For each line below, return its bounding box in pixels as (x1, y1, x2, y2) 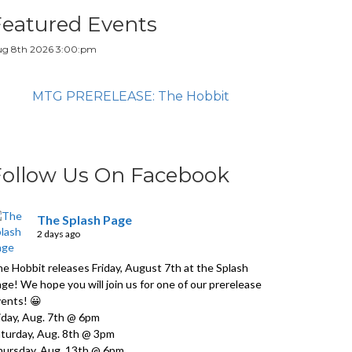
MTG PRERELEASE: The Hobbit (31, 89, 229, 104)
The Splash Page (37, 212, 132, 228)
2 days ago (37, 228, 80, 240)
